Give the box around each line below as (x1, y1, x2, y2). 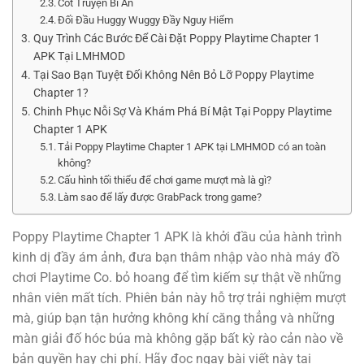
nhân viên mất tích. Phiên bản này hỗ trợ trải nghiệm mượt (12, 290, 346, 306)
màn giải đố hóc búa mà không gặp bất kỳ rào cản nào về (12, 331, 343, 347)
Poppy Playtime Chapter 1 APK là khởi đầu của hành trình (12, 229, 342, 245)
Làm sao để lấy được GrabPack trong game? (58, 190, 262, 203)
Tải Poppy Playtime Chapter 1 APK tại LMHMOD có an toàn (58, 140, 327, 153)
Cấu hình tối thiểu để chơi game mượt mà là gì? (58, 173, 272, 186)
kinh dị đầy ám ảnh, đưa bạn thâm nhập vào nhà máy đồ (12, 249, 340, 266)
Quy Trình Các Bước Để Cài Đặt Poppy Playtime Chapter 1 (32, 31, 320, 45)
